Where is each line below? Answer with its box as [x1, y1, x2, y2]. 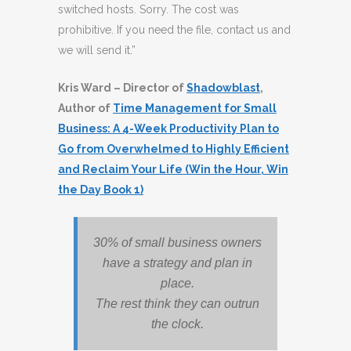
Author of [58, 102, 113, 114]
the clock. [151, 317, 204, 331]
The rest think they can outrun [96, 297, 259, 310]
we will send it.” [58, 44, 136, 56]
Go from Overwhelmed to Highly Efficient [58, 143, 289, 155]
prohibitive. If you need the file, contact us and [58, 24, 291, 36]
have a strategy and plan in [103, 256, 252, 270]
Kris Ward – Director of [58, 81, 186, 94]
